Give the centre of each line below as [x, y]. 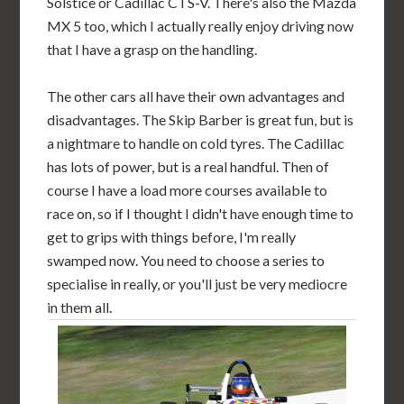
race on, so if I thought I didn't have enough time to [201, 213]
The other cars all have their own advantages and [196, 96]
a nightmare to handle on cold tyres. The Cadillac [196, 142]
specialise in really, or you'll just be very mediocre [197, 283]
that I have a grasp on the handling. [152, 49]
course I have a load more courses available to [188, 189]
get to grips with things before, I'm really [172, 236]
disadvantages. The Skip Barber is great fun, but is [201, 119]
